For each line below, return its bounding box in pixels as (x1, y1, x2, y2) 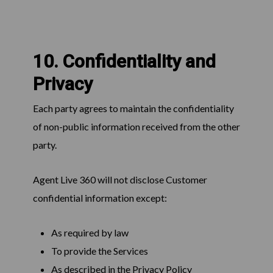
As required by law (51, 227, 129, 239)
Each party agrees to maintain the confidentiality (32, 102, 234, 115)
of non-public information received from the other (32, 121, 240, 133)
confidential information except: (32, 192, 167, 204)
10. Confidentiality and (32, 51, 216, 73)
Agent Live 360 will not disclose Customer (32, 174, 207, 186)
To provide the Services (51, 245, 148, 257)
